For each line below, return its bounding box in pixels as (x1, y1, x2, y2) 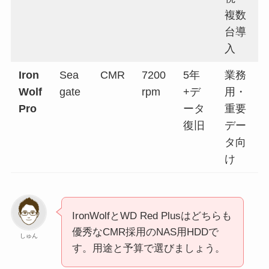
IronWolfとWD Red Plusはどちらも (71, 210, 232, 222)
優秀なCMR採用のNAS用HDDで (71, 226, 219, 238)
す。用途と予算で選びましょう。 (71, 243, 225, 255)
